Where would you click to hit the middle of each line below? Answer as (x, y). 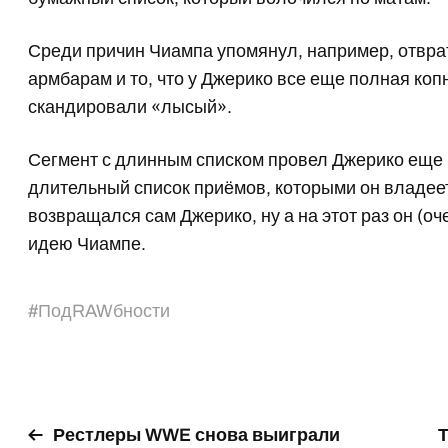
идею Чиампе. (87, 244)
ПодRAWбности (104, 311)
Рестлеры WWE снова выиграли (197, 435)
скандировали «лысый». (130, 107)
